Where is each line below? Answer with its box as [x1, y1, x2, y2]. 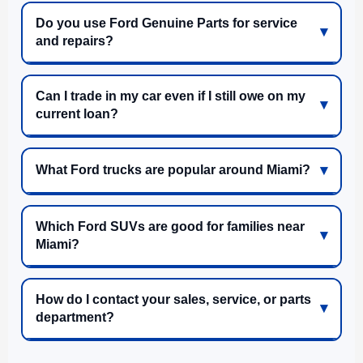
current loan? [36, 106, 118, 121]
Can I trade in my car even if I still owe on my [36, 88, 305, 103]
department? [36, 310, 114, 324]
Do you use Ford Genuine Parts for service [36, 15, 297, 30]
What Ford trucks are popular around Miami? [36, 163, 310, 177]
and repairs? [36, 33, 113, 48]
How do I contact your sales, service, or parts [36, 292, 311, 306]
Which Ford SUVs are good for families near [36, 219, 305, 233]
